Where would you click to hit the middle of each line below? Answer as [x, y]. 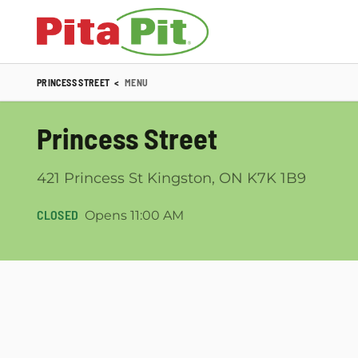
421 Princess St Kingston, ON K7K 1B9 [171, 178]
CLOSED [58, 215]
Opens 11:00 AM [134, 215]
